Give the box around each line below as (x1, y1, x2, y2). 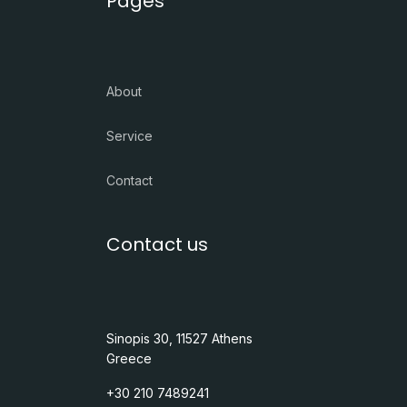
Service (106, 128, 153, 144)
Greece (106, 351, 152, 367)
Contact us (106, 232, 208, 258)
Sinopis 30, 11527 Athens (106, 331, 253, 347)
